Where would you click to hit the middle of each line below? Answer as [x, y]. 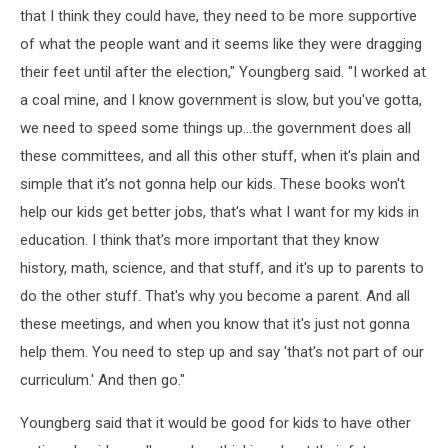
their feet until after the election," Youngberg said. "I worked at [223, 72]
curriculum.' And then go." [102, 380]
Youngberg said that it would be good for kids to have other [215, 423]
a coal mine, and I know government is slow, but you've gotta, [221, 100]
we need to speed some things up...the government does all [215, 128]
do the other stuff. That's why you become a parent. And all [215, 296]
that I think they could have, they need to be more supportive [218, 16]
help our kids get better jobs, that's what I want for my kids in [219, 212]
